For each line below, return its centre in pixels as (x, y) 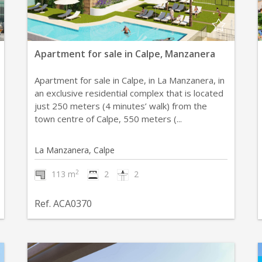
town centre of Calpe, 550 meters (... (108, 119)
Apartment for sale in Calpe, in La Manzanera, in (130, 80)
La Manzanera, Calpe (75, 150)
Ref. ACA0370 (63, 204)
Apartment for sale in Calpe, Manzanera (125, 54)
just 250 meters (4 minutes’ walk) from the (121, 106)
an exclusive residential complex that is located (129, 93)
